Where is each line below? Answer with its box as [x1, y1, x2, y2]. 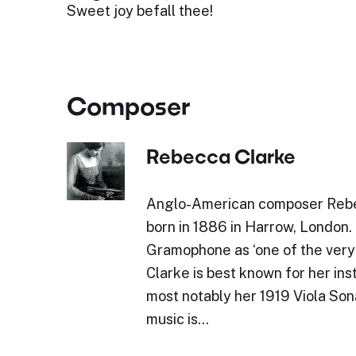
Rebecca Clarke [145, 145, 296, 168]
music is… [145, 311, 209, 327]
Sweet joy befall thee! [66, 2, 213, 19]
